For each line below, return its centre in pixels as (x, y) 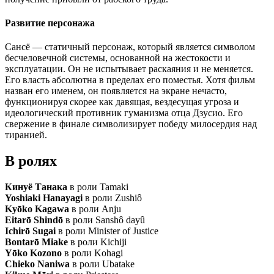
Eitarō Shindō (34, 220)
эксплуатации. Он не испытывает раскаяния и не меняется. (129, 69)
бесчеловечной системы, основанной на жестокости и (118, 58)
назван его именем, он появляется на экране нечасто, (116, 91)
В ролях (31, 161)
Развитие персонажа (50, 23)
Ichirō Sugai (30, 231)
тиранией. (26, 135)
